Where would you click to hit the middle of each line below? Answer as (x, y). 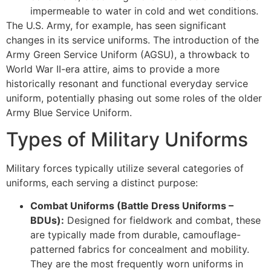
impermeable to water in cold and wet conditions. (144, 11)
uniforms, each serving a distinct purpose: (102, 183)
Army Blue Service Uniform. (69, 112)
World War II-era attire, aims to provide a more (113, 69)
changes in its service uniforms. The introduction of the (132, 40)
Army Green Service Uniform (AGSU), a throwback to (128, 54)
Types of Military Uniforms (127, 140)
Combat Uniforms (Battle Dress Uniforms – (132, 206)
